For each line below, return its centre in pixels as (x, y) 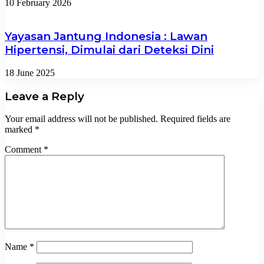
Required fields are (195, 119)
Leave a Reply (44, 96)
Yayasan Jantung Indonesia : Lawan (106, 37)
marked (20, 130)
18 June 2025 (30, 73)
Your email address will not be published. (81, 119)
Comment (24, 150)
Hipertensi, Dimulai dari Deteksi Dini (109, 50)
